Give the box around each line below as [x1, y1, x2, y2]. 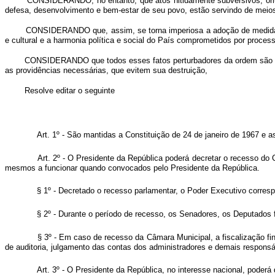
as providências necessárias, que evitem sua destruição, [5, 66, 207, 75]
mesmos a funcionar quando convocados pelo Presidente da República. [5, 163, 260, 172]
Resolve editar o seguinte [25, 86, 115, 95]
